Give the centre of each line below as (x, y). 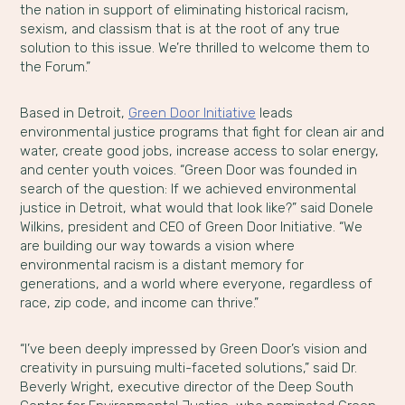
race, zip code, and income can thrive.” (139, 303)
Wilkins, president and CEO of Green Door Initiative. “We (191, 227)
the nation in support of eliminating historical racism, (184, 10)
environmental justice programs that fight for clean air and (202, 132)
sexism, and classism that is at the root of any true (179, 29)
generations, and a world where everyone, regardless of (196, 284)
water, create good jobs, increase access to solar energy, (199, 151)
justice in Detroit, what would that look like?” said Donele (196, 208)
